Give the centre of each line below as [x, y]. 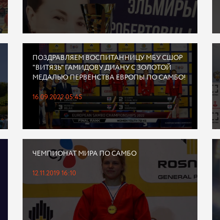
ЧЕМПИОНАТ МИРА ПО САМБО [84, 154]
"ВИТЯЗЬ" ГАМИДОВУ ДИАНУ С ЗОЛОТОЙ [102, 68]
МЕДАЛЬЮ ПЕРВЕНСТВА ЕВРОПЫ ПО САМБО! [109, 78]
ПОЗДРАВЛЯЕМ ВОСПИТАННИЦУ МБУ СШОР [107, 58]
